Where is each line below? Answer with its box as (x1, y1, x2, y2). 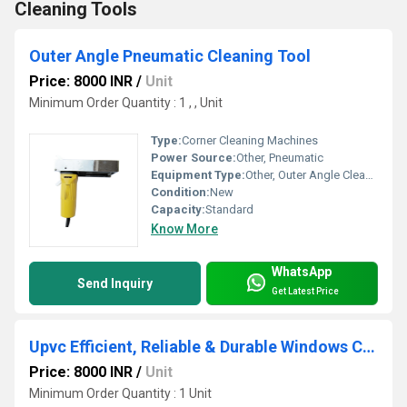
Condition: (151, 185, 210, 200)
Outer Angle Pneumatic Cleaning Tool (29, 45, 311, 65)
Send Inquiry (77, 276, 153, 292)
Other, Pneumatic (236, 151, 323, 165)
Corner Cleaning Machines (182, 134, 318, 148)
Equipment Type (151, 168, 242, 183)
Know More (151, 222, 218, 237)
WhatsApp (272, 264, 332, 280)
